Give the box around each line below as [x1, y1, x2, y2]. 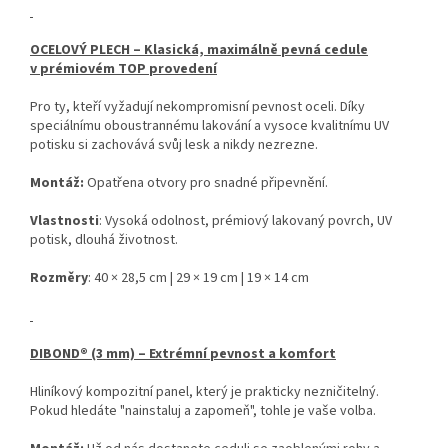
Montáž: [30, 173, 84, 194]
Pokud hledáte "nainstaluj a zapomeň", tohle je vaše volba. [30, 401, 376, 422]
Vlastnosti [30, 211, 99, 232]
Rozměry [30, 268, 88, 289]
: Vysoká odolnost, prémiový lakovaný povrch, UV [99, 211, 392, 232]
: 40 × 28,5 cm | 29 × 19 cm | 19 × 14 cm [88, 268, 309, 289]
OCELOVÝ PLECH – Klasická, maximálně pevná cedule [30, 40, 368, 61]
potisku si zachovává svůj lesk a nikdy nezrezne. [30, 135, 318, 156]
